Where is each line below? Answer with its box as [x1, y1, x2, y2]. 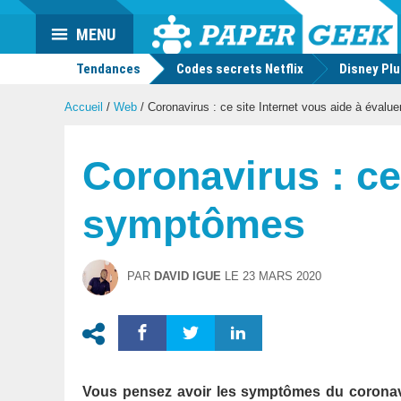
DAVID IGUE [154, 269, 221, 283]
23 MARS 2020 [243, 269, 321, 283]
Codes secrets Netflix [176, 61, 303, 77]
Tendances [73, 61, 141, 77]
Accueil [64, 100, 103, 114]
